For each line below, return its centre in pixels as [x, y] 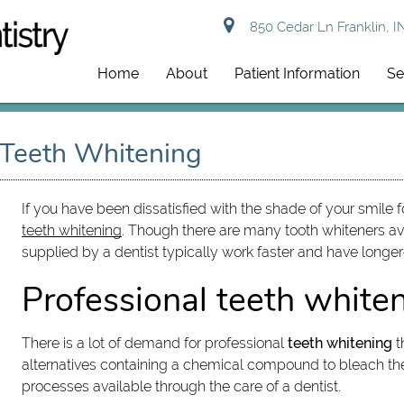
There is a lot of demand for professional [155, 343]
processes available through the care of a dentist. [182, 386]
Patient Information [298, 73]
